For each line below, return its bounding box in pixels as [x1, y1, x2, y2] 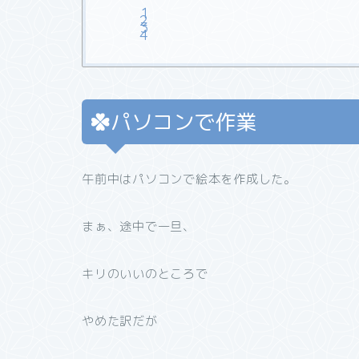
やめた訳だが [82, 312, 158, 329]
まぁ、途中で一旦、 [82, 217, 196, 235]
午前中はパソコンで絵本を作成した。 [82, 170, 296, 188]
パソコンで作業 [111, 107, 256, 136]
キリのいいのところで [82, 264, 208, 282]
